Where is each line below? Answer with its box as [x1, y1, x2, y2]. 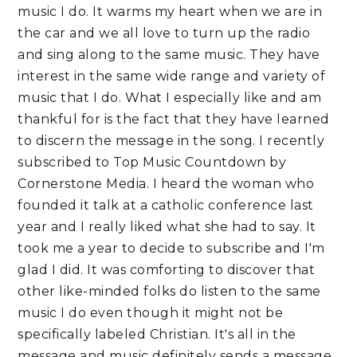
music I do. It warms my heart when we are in [18, 4, 323, 20]
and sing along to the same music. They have [18, 47, 320, 63]
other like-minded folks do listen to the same [18, 284, 321, 300]
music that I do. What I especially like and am [18, 90, 322, 106]
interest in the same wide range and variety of [18, 69, 326, 84]
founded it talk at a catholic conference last [18, 198, 314, 214]
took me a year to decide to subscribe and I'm [18, 241, 325, 257]
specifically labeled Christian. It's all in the [18, 327, 296, 343]
